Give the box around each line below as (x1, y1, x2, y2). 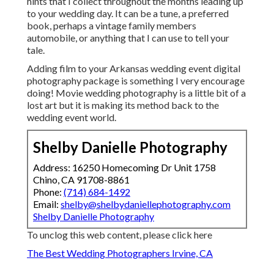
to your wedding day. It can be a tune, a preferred (27, 7, 229, 20)
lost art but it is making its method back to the (27, 99, 219, 111)
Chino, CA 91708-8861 (33, 174, 130, 186)
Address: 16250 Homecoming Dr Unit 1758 (33, 161, 216, 174)
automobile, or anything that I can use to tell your (27, 32, 229, 44)
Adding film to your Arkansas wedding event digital (27, 62, 240, 75)
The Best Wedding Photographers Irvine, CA (27, 247, 213, 259)
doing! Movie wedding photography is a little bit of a (27, 87, 246, 99)
